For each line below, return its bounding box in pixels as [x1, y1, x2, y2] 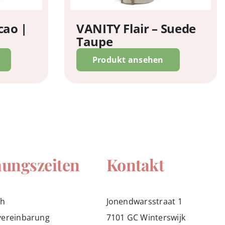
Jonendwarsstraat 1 [106, 195, 182, 207]
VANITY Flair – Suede [76, 20, 196, 37]
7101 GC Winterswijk [106, 211, 186, 223]
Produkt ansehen [92, 54, 164, 65]
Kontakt [106, 153, 164, 175]
